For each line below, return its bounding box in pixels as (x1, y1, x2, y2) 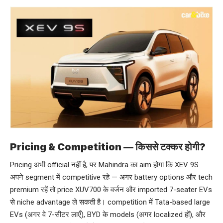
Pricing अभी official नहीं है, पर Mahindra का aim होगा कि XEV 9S (10, 160, 199, 170)
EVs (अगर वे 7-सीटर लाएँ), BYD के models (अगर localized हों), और (10, 210, 206, 220)
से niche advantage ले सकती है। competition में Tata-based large (10, 198, 210, 207)
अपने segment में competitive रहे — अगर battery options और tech (10, 173, 213, 182)
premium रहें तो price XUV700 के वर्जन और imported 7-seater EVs (10, 185, 212, 195)
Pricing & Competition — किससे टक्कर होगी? (10, 140, 206, 153)
